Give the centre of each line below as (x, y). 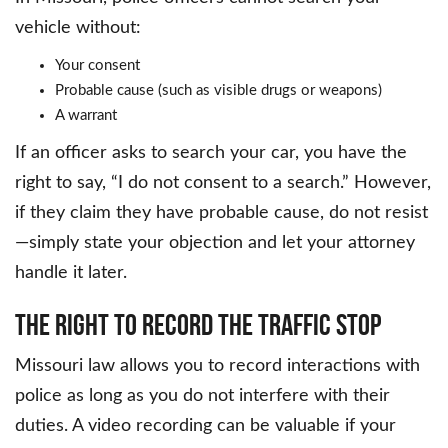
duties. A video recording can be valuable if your (205, 426)
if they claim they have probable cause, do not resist (221, 213)
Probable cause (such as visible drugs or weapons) (218, 91)
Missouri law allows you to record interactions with (217, 366)
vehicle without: (78, 28)
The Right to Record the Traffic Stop (198, 325)
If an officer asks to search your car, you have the (211, 153)
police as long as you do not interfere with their (202, 396)
